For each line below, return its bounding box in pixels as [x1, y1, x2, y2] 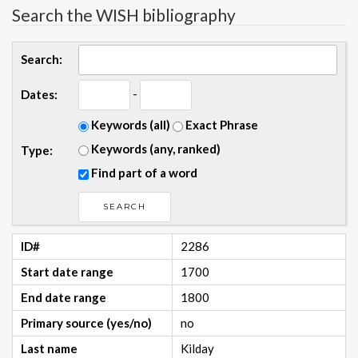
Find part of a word [89, 165, 197, 181]
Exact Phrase [183, 117, 258, 133]
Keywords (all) [89, 117, 170, 133]
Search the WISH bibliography [12, 5, 236, 26]
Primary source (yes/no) [21, 316, 152, 331]
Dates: [21, 87, 58, 102]
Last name [21, 341, 78, 356]
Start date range [21, 265, 113, 280]
